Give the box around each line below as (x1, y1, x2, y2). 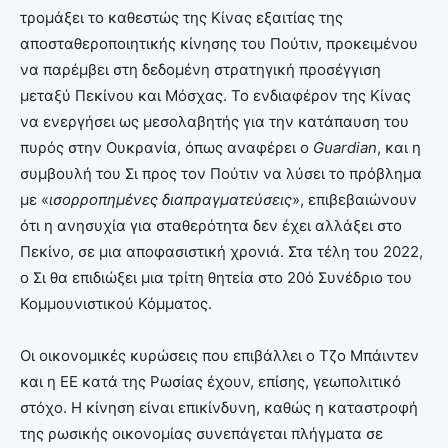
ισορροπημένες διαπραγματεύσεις (49, 189, 292, 209)
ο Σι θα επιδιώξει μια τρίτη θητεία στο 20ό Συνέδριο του (20, 267, 412, 287)
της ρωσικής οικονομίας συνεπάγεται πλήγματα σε (20, 423, 383, 443)
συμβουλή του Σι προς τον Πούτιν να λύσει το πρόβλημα (20, 163, 422, 183)
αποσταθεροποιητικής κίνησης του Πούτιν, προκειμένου (20, 33, 418, 53)
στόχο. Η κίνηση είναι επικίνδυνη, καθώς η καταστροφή (20, 397, 418, 417)
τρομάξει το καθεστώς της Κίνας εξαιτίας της (20, 7, 343, 27)
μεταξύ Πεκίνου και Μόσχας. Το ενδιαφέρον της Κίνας (20, 85, 411, 105)
